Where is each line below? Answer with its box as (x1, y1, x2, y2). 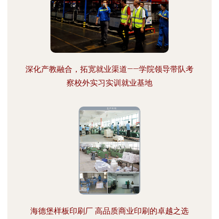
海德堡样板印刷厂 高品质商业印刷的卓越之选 (30, 206, 189, 216)
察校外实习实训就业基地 (66, 78, 153, 88)
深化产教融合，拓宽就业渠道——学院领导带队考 (25, 65, 194, 74)
